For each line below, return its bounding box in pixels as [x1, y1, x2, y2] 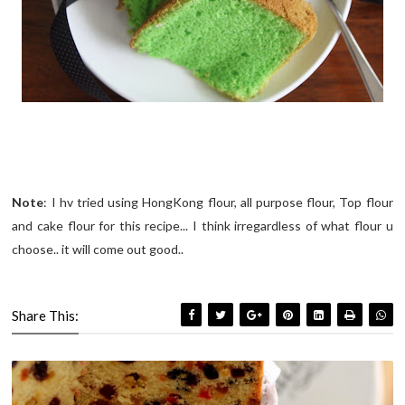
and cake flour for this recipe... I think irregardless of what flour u [12, 218, 393, 234]
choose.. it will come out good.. [12, 241, 184, 258]
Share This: [12, 307, 80, 325]
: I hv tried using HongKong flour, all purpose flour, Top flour [43, 194, 393, 211]
